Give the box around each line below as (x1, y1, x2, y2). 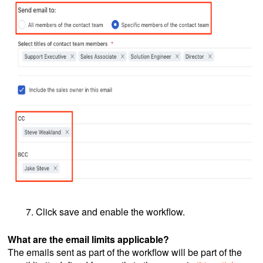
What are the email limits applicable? (8, 232, 170, 247)
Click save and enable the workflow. (36, 205, 188, 219)
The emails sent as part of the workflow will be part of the (8, 245, 242, 259)
